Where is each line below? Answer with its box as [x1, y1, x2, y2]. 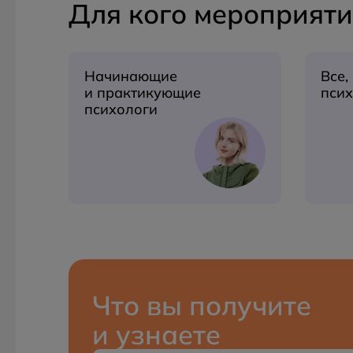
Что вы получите [92, 288, 311, 322]
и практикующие [84, 84, 201, 102]
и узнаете [92, 318, 221, 351]
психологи [84, 100, 158, 118]
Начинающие [84, 67, 177, 85]
